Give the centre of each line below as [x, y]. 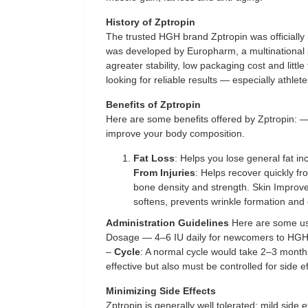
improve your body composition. [175, 133]
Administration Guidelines [167, 223]
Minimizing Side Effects [161, 291]
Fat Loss [154, 158]
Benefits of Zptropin [153, 104]
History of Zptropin [151, 22]
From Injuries [164, 173]
